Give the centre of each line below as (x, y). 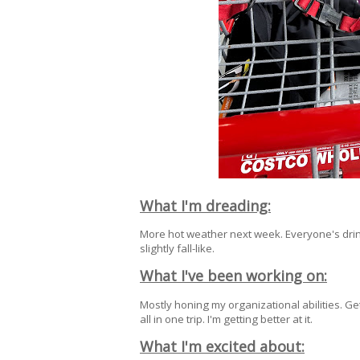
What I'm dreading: (205, 206)
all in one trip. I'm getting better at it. (227, 319)
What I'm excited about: (222, 346)
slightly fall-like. (178, 249)
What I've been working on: (233, 276)
